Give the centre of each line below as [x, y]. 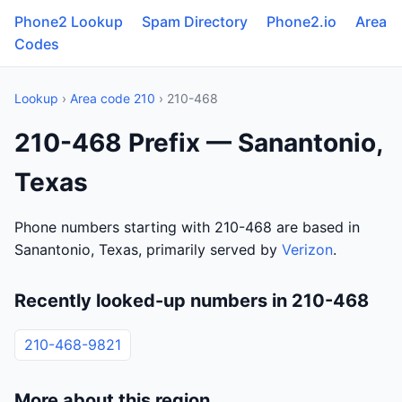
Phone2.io [301, 22]
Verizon [307, 249]
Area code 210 [113, 98]
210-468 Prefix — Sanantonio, [198, 143]
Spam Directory [195, 22]
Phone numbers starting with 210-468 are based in [187, 227]
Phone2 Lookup [69, 22]
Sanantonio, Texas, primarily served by [148, 249]
